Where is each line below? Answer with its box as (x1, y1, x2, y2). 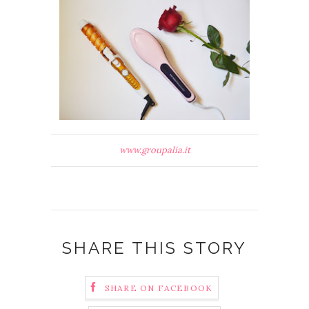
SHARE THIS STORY (62, 238, 247, 258)
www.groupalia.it (119, 144, 190, 156)
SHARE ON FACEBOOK (104, 283, 213, 294)
